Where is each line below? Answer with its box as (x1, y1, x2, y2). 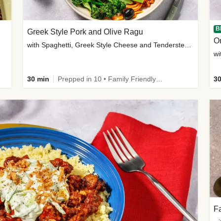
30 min (27, 74, 50, 83)
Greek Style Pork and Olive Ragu (27, 27, 144, 36)
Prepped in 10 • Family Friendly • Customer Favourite (156, 74, 163, 83)
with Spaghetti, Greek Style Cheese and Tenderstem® (184, 40, 192, 49)
